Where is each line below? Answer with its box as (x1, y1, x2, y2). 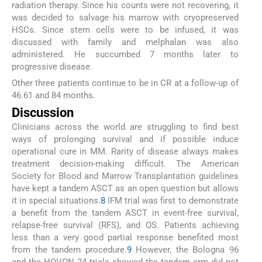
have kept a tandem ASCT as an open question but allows (12, 183, 239, 194)
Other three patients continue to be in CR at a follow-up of (12, 77, 239, 88)
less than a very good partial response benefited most (12, 232, 239, 243)
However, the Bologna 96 (131, 244, 239, 256)
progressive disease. (12, 61, 92, 72)
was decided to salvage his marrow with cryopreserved (12, 12, 239, 23)
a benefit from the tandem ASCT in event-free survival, (12, 208, 239, 219)
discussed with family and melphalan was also (12, 36, 239, 47)
